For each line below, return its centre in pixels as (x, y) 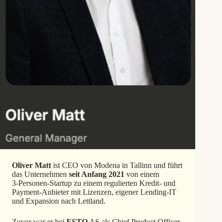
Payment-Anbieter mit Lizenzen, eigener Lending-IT (94, 192)
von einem (142, 174)
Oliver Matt (32, 166)
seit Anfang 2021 (97, 174)
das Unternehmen (40, 174)
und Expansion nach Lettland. (59, 201)
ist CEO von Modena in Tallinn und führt (118, 166)
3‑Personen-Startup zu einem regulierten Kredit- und (94, 183)
